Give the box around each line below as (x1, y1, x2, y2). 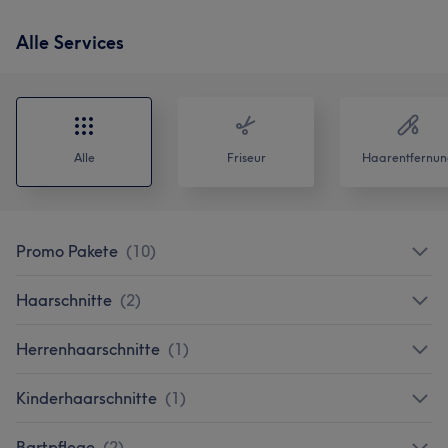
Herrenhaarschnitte (16, 339, 160, 359)
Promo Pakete (16, 241, 118, 261)
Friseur (226, 150, 266, 165)
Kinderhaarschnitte (16, 388, 157, 408)
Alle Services (16, 31, 124, 54)
